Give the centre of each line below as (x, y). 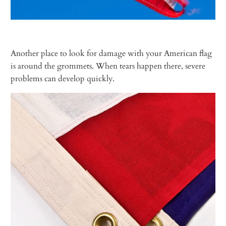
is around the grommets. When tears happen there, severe (108, 66)
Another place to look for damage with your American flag (111, 53)
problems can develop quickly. (63, 78)
